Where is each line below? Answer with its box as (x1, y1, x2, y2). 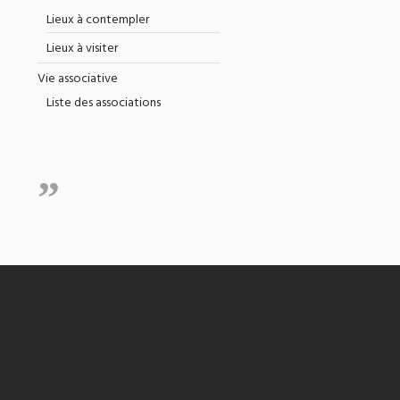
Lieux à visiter (46, 38, 118, 59)
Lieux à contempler (46, 10, 149, 30)
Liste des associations (46, 93, 161, 113)
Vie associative (37, 69, 118, 89)
